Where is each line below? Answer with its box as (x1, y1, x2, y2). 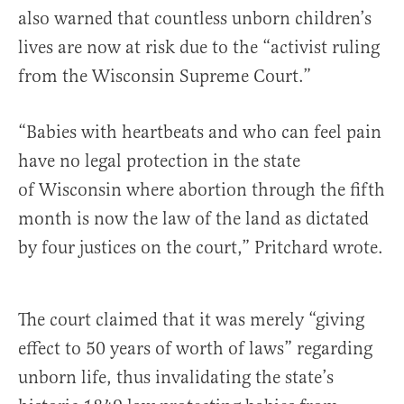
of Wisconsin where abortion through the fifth (18, 179, 385, 202)
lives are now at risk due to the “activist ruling (18, 36, 380, 60)
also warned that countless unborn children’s (18, 7, 372, 31)
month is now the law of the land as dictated (18, 207, 369, 231)
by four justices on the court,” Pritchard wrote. (18, 236, 383, 260)
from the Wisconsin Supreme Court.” (18, 65, 311, 88)
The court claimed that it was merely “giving (18, 308, 364, 332)
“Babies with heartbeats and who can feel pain (18, 121, 381, 144)
